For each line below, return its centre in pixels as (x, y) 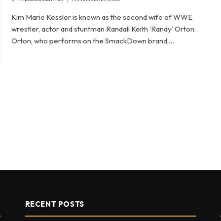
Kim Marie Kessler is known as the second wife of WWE (102, 17)
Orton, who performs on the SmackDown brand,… (93, 41)
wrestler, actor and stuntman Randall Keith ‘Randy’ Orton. (104, 29)
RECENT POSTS (55, 204)
